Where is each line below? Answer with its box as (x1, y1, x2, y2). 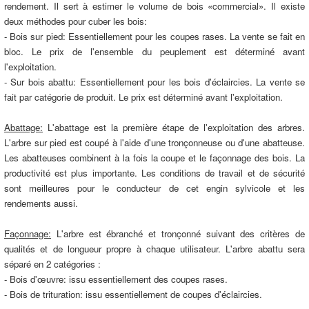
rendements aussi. (4, 197, 78, 210)
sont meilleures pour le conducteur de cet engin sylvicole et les (4, 181, 305, 195)
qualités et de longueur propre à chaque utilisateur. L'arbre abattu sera (4, 242, 305, 255)
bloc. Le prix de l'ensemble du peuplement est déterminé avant (4, 45, 305, 58)
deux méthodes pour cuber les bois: (4, 14, 147, 28)
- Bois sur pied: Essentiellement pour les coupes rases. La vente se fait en (4, 30, 305, 43)
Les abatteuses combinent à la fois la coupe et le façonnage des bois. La (4, 151, 305, 164)
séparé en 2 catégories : (4, 257, 101, 270)
